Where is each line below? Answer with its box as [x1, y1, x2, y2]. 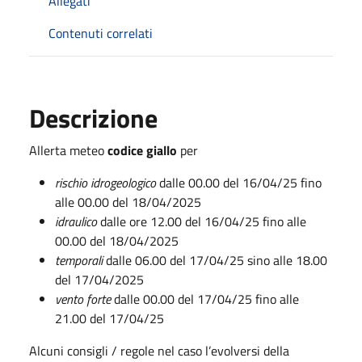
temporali [55, 250, 106, 270]
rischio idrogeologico [55, 173, 156, 192]
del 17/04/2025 [55, 270, 144, 289]
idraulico [55, 212, 100, 231]
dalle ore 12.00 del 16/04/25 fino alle [100, 212, 306, 231]
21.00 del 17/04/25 [55, 309, 164, 328]
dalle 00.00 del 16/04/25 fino [156, 173, 322, 192]
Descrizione [29, 99, 158, 137]
